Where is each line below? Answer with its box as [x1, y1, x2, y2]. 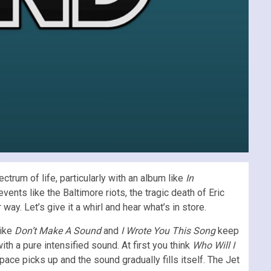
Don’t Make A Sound [15, 224, 103, 237]
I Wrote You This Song [121, 224, 218, 237]
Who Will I [192, 239, 235, 251]
